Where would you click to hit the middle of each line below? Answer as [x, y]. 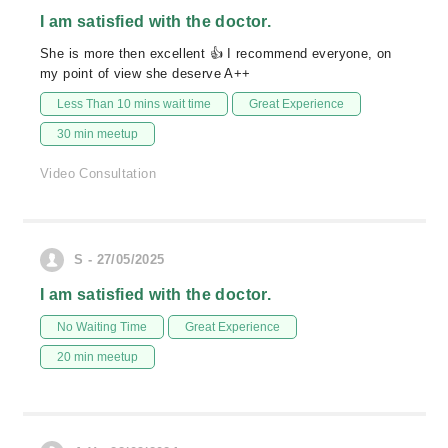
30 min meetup [97, 134]
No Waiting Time [102, 327]
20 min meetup [97, 357]
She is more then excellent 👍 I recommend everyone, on [216, 53]
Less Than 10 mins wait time [134, 104]
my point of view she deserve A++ [145, 73]
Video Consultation [98, 173]
